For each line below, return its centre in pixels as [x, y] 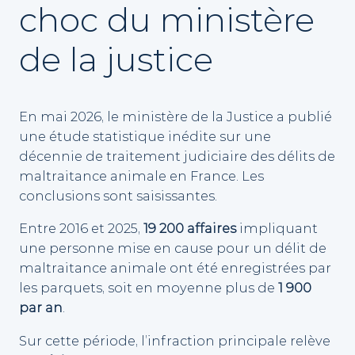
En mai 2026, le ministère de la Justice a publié [176, 117]
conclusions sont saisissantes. [118, 196]
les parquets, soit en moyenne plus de [149, 288]
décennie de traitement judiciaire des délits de [177, 157]
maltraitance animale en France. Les [141, 176]
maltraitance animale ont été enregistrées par [175, 268]
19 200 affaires [190, 229]
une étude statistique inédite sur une [145, 137]
